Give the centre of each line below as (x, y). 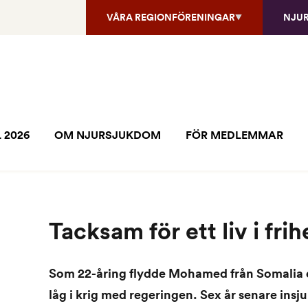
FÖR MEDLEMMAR (234, 135)
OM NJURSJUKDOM (108, 135)
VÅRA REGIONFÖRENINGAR (171, 17)
